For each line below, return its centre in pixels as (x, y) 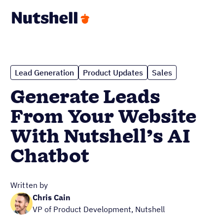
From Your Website (103, 117)
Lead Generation (44, 73)
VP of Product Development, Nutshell (99, 209)
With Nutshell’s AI (100, 137)
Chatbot (50, 157)
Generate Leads (85, 98)
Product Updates (113, 73)
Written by (29, 185)
